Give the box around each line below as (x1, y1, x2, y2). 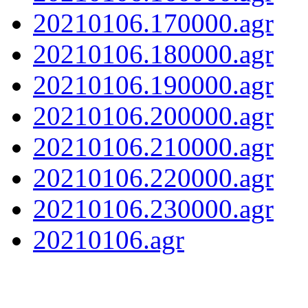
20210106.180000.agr (33, 38, 274, 69)
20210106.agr (33, 224, 184, 254)
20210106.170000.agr (33, 8, 274, 38)
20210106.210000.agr (33, 131, 274, 162)
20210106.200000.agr (33, 100, 274, 131)
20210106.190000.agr (33, 69, 274, 100)
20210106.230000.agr (33, 193, 274, 223)
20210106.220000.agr (33, 162, 274, 192)
